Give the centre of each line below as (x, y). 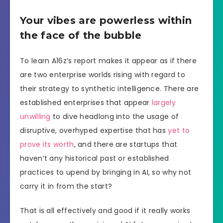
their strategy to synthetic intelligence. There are (110, 89)
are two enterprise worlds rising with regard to (103, 75)
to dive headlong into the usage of (115, 117)
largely (164, 103)
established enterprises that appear (86, 103)
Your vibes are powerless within (106, 20)
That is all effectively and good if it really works (105, 211)
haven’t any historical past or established (95, 159)
